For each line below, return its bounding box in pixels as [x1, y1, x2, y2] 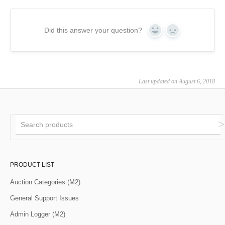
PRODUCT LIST [10, 161, 54, 169]
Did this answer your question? [44, 26, 142, 35]
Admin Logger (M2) [10, 210, 65, 218]
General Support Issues [10, 194, 79, 202]
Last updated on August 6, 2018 [139, 78, 215, 85]
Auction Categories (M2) [10, 178, 80, 186]
